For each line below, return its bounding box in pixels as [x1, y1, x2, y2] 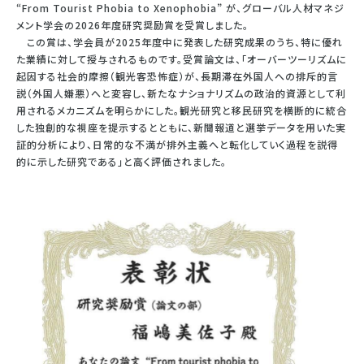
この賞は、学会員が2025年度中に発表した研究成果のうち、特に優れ [16, 34, 343, 49]
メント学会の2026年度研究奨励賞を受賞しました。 [16, 17, 249, 32]
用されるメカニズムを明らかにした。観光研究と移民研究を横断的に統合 [16, 102, 347, 117]
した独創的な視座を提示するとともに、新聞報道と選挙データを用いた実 [16, 119, 346, 134]
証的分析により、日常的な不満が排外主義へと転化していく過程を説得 [16, 136, 338, 151]
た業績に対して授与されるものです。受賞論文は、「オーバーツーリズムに [16, 51, 347, 66]
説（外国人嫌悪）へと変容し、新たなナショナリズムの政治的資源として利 [16, 85, 346, 100]
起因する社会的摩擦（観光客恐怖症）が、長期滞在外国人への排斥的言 [16, 68, 338, 83]
